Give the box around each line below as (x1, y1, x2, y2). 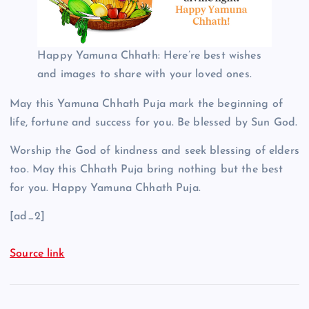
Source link (10, 248, 65, 260)
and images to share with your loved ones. (37, 69, 252, 81)
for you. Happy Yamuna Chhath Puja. (10, 183, 201, 195)
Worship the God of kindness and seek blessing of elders (10, 146, 299, 157)
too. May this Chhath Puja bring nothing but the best (10, 164, 283, 176)
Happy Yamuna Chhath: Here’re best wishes (37, 50, 261, 62)
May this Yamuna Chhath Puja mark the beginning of (10, 99, 283, 110)
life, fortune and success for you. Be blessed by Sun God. (10, 117, 298, 129)
